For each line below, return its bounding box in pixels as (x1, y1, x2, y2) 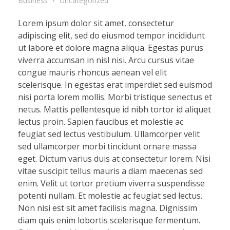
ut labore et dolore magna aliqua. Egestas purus (18, 42, 203, 53)
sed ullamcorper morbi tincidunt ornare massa (18, 140, 197, 152)
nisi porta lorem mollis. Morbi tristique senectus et (18, 91, 212, 103)
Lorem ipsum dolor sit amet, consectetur (18, 17, 174, 29)
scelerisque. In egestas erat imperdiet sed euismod (18, 79, 212, 90)
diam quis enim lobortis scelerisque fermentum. (18, 214, 200, 226)
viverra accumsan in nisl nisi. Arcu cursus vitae (18, 54, 194, 66)
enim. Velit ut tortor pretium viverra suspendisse (18, 177, 205, 189)
